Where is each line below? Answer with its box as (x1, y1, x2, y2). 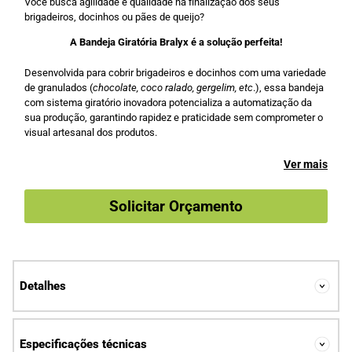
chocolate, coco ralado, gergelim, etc (93, 81, 253, 93)
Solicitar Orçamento (109, 197, 243, 215)
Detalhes (20, 279, 66, 293)
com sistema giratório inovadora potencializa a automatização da (24, 96, 312, 108)
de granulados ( (24, 81, 93, 93)
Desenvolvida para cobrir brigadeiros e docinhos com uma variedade (24, 66, 326, 79)
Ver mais (284, 158, 328, 170)
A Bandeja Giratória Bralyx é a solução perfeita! (69, 36, 283, 48)
